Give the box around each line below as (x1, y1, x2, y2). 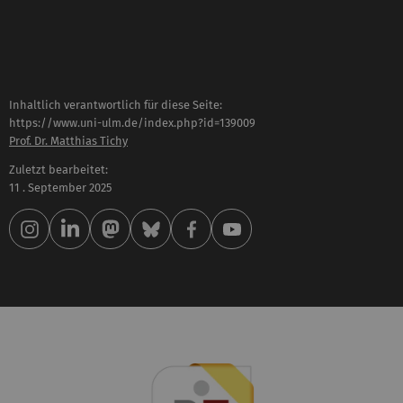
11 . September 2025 (9, 181, 112, 195)
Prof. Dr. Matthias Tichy (9, 133, 128, 148)
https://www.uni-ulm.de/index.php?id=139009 (9, 115, 255, 130)
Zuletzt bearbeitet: (9, 163, 108, 177)
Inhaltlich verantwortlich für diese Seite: (9, 97, 222, 112)
